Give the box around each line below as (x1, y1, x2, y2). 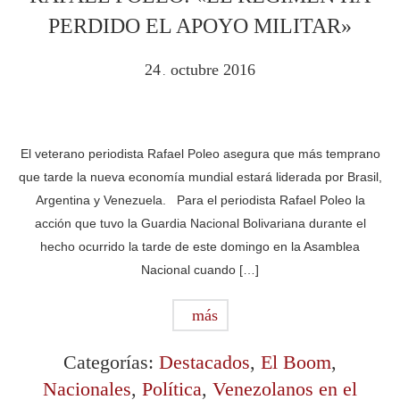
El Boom (261, 351, 331, 373)
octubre (171, 61, 223, 79)
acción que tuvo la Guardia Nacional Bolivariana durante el (34, 216, 366, 230)
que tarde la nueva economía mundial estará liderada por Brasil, (18, 170, 382, 184)
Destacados (159, 351, 250, 373)
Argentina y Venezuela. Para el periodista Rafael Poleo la (35, 193, 365, 207)
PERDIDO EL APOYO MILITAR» (48, 14, 352, 37)
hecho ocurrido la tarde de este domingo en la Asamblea (40, 239, 360, 254)
